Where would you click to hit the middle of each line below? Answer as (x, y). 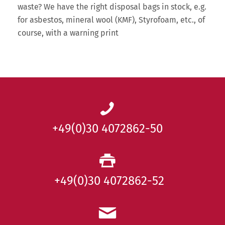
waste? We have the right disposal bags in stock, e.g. (112, 7)
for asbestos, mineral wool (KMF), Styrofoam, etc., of (111, 20)
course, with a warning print (68, 33)
